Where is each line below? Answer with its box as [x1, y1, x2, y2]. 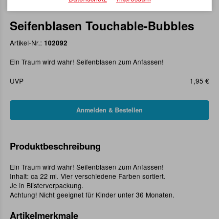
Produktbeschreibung [10, 139, 101, 153]
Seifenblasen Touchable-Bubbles [10, 17, 194, 34]
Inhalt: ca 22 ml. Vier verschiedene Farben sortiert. [10, 171, 166, 181]
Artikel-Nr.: [10, 38, 44, 48]
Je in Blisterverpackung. [10, 180, 84, 191]
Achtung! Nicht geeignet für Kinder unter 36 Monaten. [10, 190, 175, 200]
